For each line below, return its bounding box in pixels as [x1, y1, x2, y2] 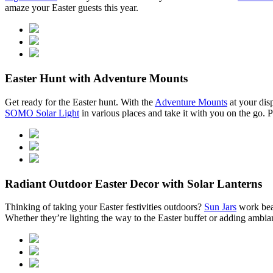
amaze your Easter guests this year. [5, 2, 138, 13]
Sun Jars [204, 202, 236, 213]
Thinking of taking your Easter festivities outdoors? [5, 202, 204, 213]
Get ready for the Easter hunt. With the [5, 96, 155, 107]
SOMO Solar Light [5, 107, 79, 118]
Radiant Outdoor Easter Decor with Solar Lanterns [5, 177, 262, 190]
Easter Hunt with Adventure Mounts [5, 72, 188, 85]
